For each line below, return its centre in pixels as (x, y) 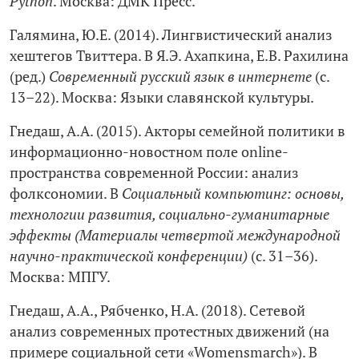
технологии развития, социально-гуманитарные (169, 215)
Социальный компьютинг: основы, (233, 194)
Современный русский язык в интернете (180, 77)
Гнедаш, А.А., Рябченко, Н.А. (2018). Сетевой (157, 311)
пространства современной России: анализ (154, 173)
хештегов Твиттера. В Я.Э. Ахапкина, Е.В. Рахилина (179, 56)
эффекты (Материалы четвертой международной (175, 236)
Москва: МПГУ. (60, 277)
